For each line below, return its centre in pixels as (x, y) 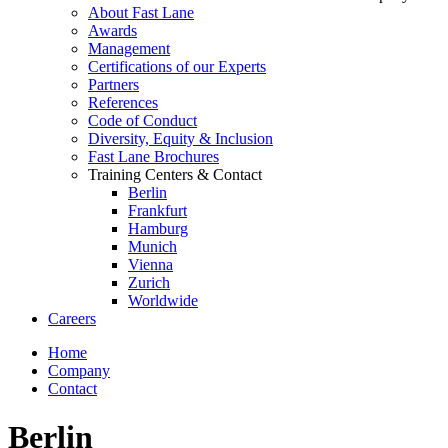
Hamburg (158, 228)
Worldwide (163, 300)
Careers (72, 318)
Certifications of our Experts (177, 66)
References (123, 102)
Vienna (150, 264)
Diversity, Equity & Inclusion (180, 138)
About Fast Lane (141, 12)
